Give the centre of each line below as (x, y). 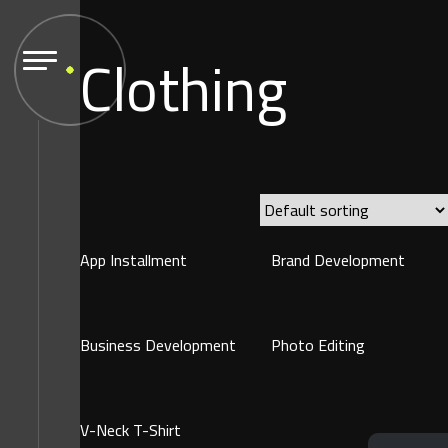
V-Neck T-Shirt (130, 429)
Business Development (158, 344)
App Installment (133, 260)
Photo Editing (318, 344)
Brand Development (338, 260)
